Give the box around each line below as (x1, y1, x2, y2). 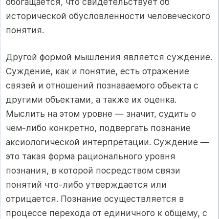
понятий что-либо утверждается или (6, 179, 167, 190)
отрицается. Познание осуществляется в (6, 194, 184, 204)
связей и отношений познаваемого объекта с (6, 80, 198, 91)
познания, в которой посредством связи (6, 165, 180, 176)
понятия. (6, 24, 44, 35)
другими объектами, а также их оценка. (6, 94, 176, 105)
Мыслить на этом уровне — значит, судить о (6, 109, 196, 119)
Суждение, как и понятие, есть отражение (6, 66, 189, 77)
